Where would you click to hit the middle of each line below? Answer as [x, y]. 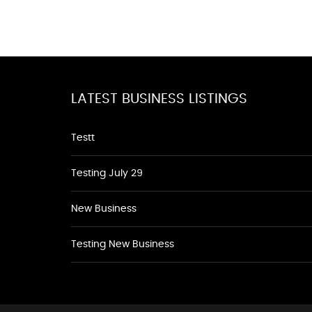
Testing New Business [123, 244]
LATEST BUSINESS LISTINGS [159, 99]
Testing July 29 [107, 173]
